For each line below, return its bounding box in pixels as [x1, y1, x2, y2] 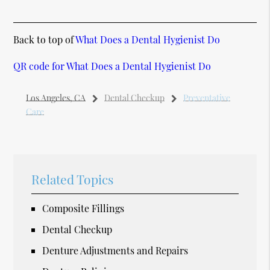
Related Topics [31, 171, 114, 188]
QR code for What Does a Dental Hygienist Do [13, 60, 212, 73]
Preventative [183, 92, 230, 104]
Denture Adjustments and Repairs [42, 244, 189, 257]
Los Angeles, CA [25, 92, 86, 104]
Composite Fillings [42, 202, 125, 215]
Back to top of [13, 33, 76, 46]
